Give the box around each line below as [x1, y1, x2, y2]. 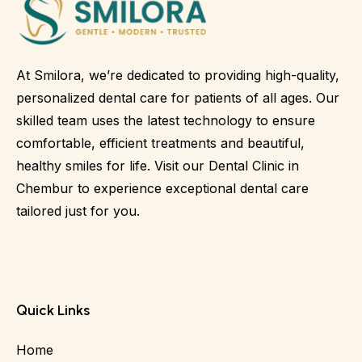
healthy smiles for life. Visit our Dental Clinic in [16, 158, 299, 175]
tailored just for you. [16, 203, 140, 220]
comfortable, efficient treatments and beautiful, [16, 135, 305, 152]
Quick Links [16, 301, 90, 320]
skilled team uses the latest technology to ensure [16, 112, 315, 129]
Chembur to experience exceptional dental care [16, 180, 309, 197]
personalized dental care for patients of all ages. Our [16, 90, 339, 107]
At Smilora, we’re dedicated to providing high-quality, [16, 67, 339, 84]
